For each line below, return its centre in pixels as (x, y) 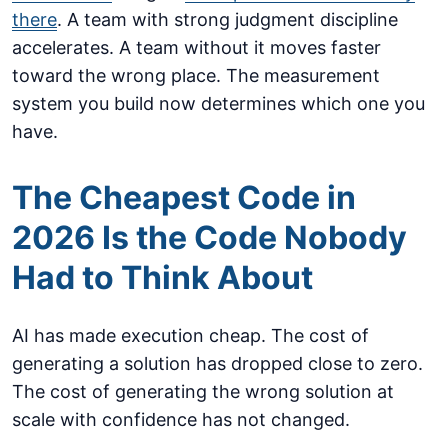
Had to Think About (162, 278)
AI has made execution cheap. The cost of (190, 336)
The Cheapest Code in (184, 198)
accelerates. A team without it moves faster (196, 48)
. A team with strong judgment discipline (227, 20)
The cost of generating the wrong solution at (203, 392)
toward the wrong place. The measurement (196, 76)
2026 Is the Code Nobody (209, 238)
